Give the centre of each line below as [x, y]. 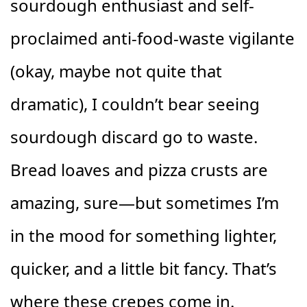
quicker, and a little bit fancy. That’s [144, 268]
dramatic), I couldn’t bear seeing [135, 103]
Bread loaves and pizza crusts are [139, 169]
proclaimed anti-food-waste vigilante [152, 38]
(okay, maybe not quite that [116, 71]
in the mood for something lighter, [144, 235]
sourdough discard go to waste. [134, 136]
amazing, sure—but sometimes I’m [145, 202]
